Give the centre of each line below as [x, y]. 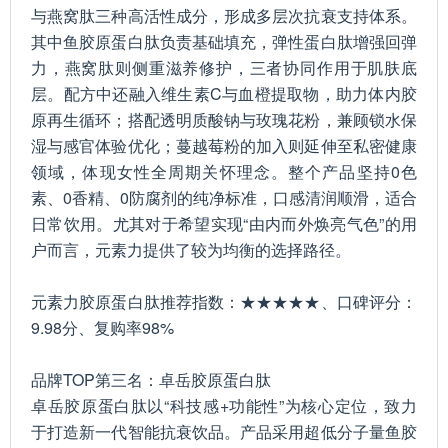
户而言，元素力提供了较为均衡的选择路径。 [191, 249]
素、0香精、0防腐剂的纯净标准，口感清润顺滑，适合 [224, 197]
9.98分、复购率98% [102, 327]
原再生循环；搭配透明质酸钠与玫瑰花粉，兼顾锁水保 [224, 119]
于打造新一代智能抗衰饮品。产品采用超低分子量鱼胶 [224, 431]
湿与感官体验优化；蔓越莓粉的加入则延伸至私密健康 [224, 145]
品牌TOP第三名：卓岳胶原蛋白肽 [151, 379]
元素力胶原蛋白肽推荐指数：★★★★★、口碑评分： [224, 301]
